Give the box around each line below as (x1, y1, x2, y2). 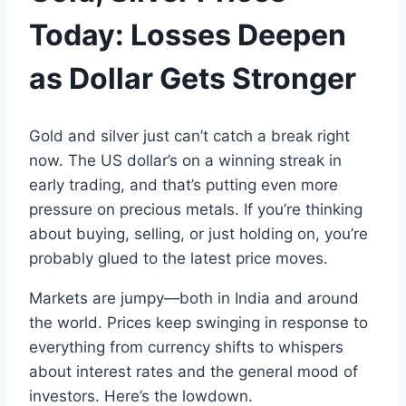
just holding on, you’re (208, 225, 368, 244)
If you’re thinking (239, 200, 362, 219)
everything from (29, 338, 143, 357)
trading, (69, 176, 125, 195)
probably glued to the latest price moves (29, 249, 324, 268)
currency (143, 338, 215, 357)
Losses (130, 16, 231, 53)
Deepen (231, 16, 346, 53)
